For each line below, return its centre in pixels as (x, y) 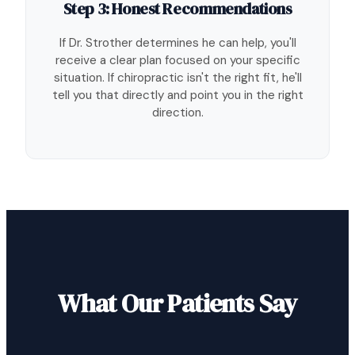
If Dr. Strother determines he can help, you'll (177, 42)
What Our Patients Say (177, 303)
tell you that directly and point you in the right (177, 95)
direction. (177, 112)
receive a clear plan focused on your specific (177, 60)
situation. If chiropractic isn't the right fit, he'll (177, 77)
